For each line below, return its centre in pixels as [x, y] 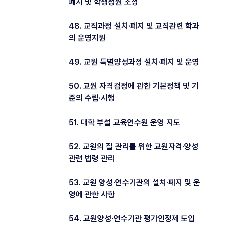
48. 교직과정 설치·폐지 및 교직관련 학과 [134, 26]
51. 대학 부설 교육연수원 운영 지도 [125, 122]
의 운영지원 [87, 38]
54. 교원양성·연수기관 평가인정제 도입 [132, 218]
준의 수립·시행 [92, 98]
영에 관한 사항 [92, 194]
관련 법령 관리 [92, 158]
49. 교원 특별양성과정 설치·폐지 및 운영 [134, 62]
